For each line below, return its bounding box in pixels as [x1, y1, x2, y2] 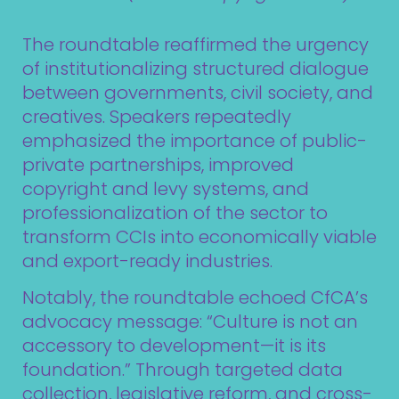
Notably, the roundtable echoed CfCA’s [22, 285, 368, 311]
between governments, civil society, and [22, 79, 373, 105]
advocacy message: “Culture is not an [22, 309, 358, 335]
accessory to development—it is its [22, 333, 326, 359]
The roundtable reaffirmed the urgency [22, 31, 369, 57]
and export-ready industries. [22, 248, 273, 273]
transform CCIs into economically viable [22, 224, 377, 249]
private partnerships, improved [22, 151, 294, 177]
